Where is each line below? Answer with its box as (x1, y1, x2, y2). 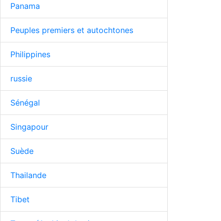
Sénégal (10, 97, 40, 108)
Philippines (10, 49, 50, 59)
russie (10, 73, 32, 83)
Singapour (10, 121, 48, 132)
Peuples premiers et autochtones (10, 25, 133, 35)
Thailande (10, 170, 46, 180)
